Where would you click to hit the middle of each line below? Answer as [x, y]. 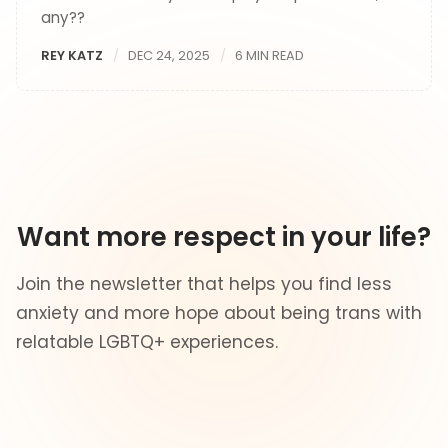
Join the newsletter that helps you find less [204, 284]
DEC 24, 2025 [169, 56]
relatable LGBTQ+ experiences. [147, 342]
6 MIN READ [270, 56]
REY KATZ [72, 56]
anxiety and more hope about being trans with [219, 313]
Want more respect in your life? [224, 236]
